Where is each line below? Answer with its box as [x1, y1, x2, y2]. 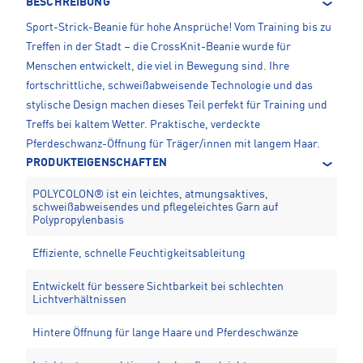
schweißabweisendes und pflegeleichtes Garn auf [32, 202, 278, 214]
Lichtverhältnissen [32, 294, 126, 306]
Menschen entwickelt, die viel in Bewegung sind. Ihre [26, 61, 289, 73]
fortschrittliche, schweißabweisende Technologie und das [26, 80, 313, 92]
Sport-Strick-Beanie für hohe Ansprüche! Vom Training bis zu [26, 22, 331, 34]
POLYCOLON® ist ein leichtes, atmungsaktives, [32, 189, 268, 201]
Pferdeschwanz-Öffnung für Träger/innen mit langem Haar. [26, 139, 320, 151]
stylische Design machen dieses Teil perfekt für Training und [26, 100, 327, 112]
